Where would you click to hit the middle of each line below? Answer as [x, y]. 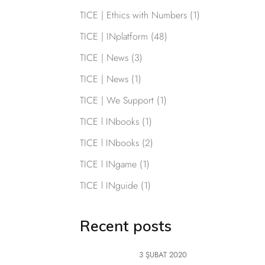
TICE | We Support [117, 101]
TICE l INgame [108, 164]
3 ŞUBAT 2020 [163, 255]
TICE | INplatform [114, 37]
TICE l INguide [109, 186]
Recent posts [125, 226]
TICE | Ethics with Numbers [133, 15]
